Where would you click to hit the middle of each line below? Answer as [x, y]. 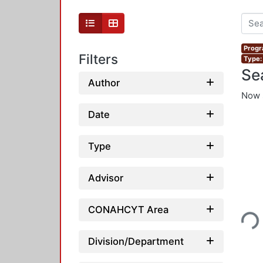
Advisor [106, 178]
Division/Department [136, 241]
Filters [98, 59]
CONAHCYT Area [128, 209]
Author [104, 82]
